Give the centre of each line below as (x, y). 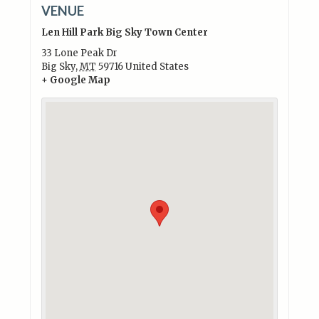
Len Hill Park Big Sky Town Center (124, 32)
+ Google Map (75, 80)
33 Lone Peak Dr (79, 53)
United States (157, 66)
